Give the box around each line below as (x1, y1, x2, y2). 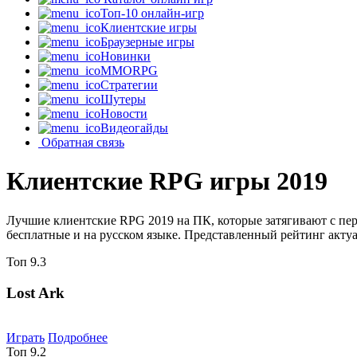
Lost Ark (6, 284, 65, 301)
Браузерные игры (100, 35, 194, 49)
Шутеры (100, 92, 146, 106)
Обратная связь (41, 135, 124, 149)
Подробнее (48, 331, 108, 345)
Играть (6, 331, 45, 345)
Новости (100, 107, 147, 120)
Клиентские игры (100, 21, 197, 34)
